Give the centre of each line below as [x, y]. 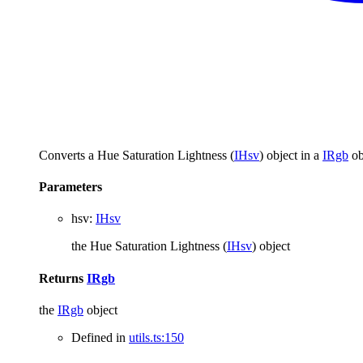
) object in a [291, 155]
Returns [63, 278]
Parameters [70, 187]
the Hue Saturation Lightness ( [149, 246]
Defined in [100, 337]
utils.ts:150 [156, 337]
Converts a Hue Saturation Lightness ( [137, 155]
